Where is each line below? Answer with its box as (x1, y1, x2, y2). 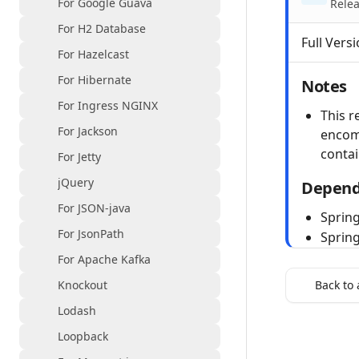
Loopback (58, 329, 108, 344)
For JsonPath (58, 226, 124, 241)
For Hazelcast (58, 46, 129, 62)
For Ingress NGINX (58, 98, 158, 113)
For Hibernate (58, 72, 131, 87)
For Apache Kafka (58, 252, 151, 267)
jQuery (58, 175, 94, 190)
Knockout (58, 277, 107, 292)
